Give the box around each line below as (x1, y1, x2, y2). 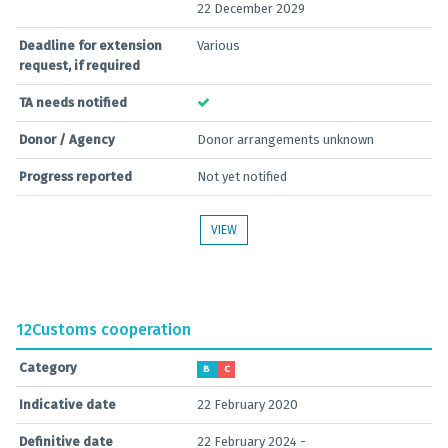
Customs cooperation (32, 320, 191, 339)
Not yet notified (197, 169, 287, 184)
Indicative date (19, 397, 116, 412)
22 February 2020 (197, 397, 298, 412)
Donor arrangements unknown (197, 132, 374, 147)
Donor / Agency (19, 132, 115, 147)
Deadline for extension (19, 38, 162, 53)
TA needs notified (19, 95, 127, 110)
